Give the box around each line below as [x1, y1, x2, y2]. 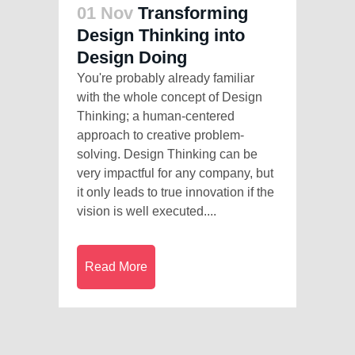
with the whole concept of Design [77, 90, 262, 104]
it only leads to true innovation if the [77, 185, 274, 199]
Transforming [138, 2, 248, 23]
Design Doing [77, 47, 187, 67]
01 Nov [77, 2, 133, 23]
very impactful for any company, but [77, 166, 273, 180]
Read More [85, 259, 147, 273]
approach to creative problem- [77, 128, 244, 142]
